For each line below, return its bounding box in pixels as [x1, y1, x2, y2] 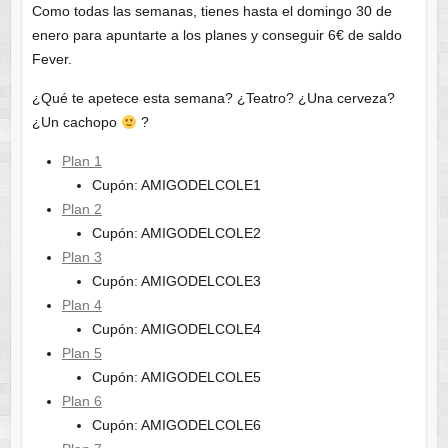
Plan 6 [61, 393, 102, 410]
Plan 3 [61, 249, 102, 266]
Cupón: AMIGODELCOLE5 [91, 369, 261, 386]
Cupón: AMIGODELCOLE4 [91, 321, 261, 338]
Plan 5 [61, 345, 102, 362]
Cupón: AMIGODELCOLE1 [91, 177, 261, 194]
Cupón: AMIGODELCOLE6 [91, 417, 261, 434]
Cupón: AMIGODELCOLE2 [91, 225, 261, 242]
